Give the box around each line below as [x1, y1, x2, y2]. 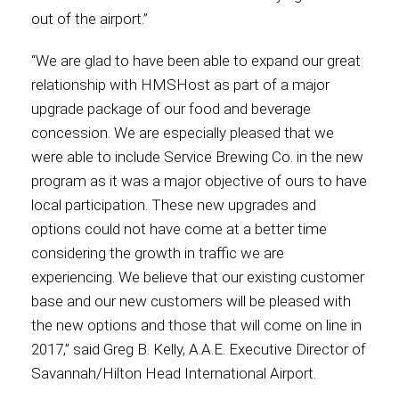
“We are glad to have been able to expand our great [31, 52, 361, 69]
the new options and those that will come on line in [31, 316, 362, 334]
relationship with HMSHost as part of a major [31, 76, 330, 94]
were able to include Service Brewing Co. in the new [31, 148, 363, 166]
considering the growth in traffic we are [31, 244, 284, 262]
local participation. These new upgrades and [31, 196, 316, 214]
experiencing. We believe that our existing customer [31, 268, 364, 286]
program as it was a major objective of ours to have [31, 172, 367, 190]
